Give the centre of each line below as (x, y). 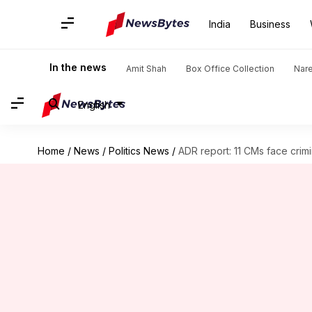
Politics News (139, 151)
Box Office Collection (230, 69)
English (94, 104)
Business (270, 24)
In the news (78, 67)
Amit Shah (146, 69)
